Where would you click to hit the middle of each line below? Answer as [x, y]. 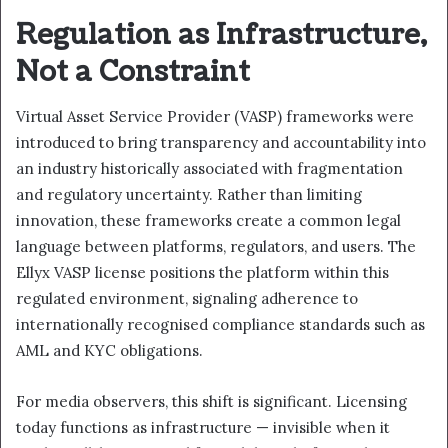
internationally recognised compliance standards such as [220, 325]
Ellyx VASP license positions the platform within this [202, 273]
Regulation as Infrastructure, [221, 34]
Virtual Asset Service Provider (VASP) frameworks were [215, 117]
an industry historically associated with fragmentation [209, 169]
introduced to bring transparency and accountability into [221, 143]
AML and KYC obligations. [109, 351]
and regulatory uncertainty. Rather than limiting [189, 195]
